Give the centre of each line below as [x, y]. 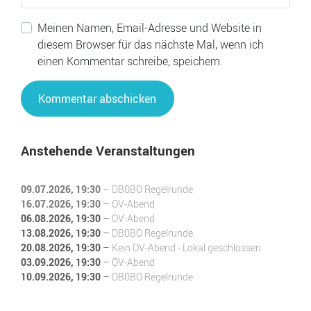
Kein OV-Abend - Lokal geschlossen [186, 247]
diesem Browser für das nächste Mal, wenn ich [151, 44]
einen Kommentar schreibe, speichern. [130, 61]
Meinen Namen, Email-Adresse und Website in [150, 28]
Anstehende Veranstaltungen [108, 150]
